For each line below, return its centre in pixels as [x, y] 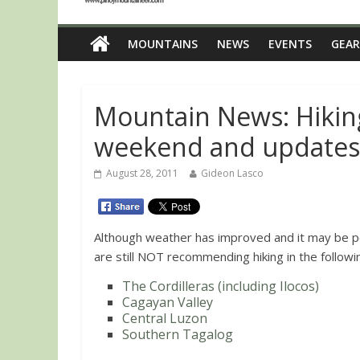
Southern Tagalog [178, 334]
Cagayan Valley [168, 302]
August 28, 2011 [142, 173]
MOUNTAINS [163, 44]
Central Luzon [165, 318]
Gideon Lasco [232, 173]
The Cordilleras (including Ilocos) [221, 286]
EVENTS [290, 44]
